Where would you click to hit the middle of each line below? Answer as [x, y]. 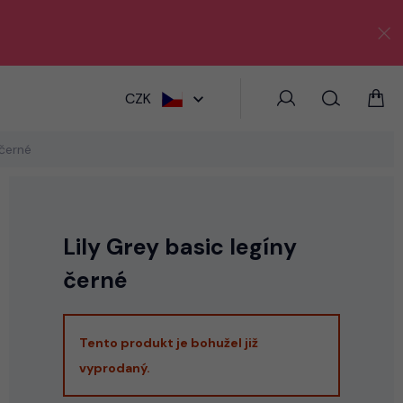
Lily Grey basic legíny [180, 247]
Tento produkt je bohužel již [169, 342]
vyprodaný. [115, 367]
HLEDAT [230, 95]
